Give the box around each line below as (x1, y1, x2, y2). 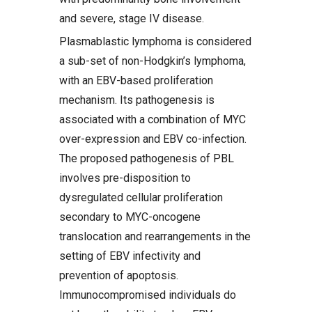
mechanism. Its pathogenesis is (59, 93, 214, 107)
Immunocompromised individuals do (59, 288, 236, 302)
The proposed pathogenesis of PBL (59, 152, 234, 165)
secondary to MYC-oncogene (59, 210, 201, 224)
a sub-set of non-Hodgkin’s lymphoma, (59, 54, 246, 68)
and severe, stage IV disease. (59, 12, 204, 25)
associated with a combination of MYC (59, 113, 246, 126)
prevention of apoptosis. (59, 269, 178, 282)
